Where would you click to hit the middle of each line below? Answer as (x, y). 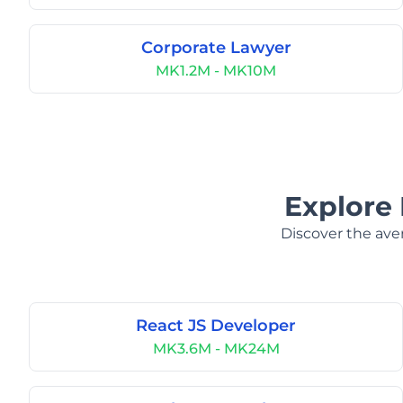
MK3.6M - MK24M (216, 349)
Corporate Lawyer (216, 48)
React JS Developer (216, 326)
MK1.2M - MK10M (216, 71)
